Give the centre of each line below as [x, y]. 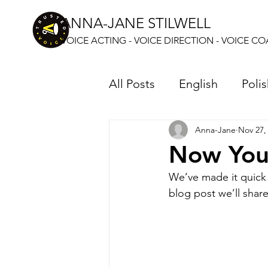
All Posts [132, 84]
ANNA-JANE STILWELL [138, 23]
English [198, 84]
